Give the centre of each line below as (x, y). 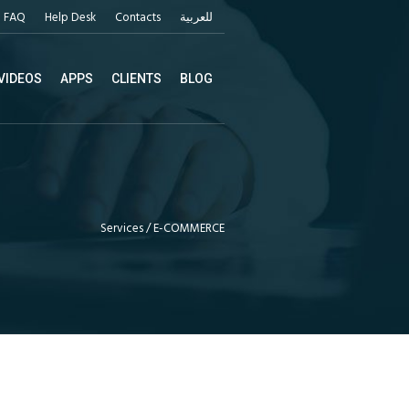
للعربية (196, 18)
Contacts (138, 18)
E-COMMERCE (189, 229)
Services (122, 229)
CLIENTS (136, 78)
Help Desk (70, 18)
